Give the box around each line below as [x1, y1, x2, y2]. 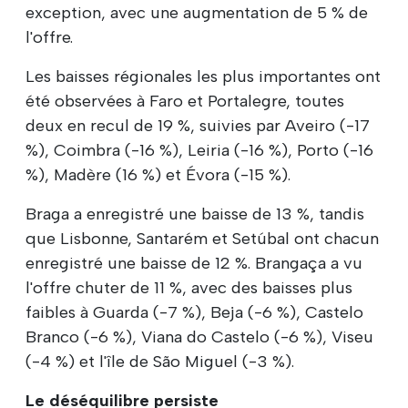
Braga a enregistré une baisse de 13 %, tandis [25, 203, 364, 224]
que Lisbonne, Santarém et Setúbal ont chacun [25, 228, 379, 249]
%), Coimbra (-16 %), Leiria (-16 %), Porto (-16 [25, 139, 373, 160]
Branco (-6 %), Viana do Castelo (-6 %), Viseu [25, 326, 373, 347]
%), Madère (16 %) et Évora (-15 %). [25, 164, 291, 185]
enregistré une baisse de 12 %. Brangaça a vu [25, 252, 362, 273]
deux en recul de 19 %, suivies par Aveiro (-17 [25, 115, 370, 136]
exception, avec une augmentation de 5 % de [25, 2, 368, 23]
